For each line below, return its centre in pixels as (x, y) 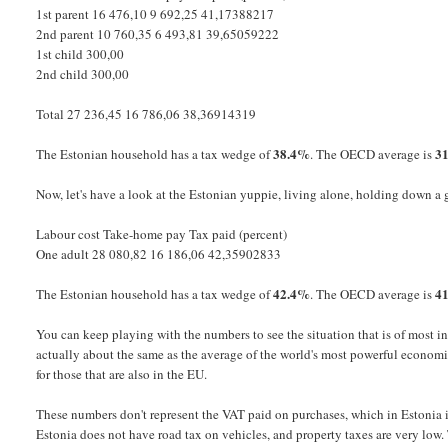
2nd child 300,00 (83, 74)
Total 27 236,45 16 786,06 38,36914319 (146, 114)
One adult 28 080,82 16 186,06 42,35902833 (159, 254)
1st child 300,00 (80, 54)
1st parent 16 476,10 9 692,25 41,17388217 (155, 14)
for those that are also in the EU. (122, 374)
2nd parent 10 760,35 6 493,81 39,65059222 (158, 34)
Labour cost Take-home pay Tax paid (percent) (162, 234)
